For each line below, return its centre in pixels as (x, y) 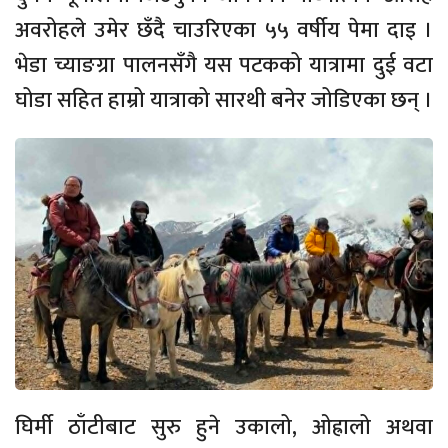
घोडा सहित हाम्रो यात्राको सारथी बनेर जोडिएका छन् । (224, 101)
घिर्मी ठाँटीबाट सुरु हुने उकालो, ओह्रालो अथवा (224, 427)
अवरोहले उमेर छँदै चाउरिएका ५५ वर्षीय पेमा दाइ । (224, 31)
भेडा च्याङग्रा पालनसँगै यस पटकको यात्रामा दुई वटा (224, 66)
